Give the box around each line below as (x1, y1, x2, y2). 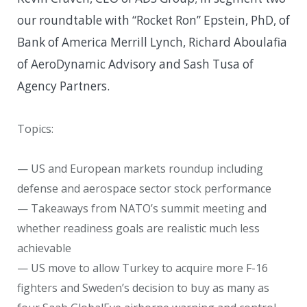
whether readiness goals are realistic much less (17, 221, 260, 236)
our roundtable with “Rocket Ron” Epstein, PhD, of (17, 12, 290, 28)
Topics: (17, 121, 53, 136)
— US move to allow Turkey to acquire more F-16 (17, 260, 268, 276)
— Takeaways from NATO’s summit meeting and (17, 201, 267, 217)
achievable (17, 241, 71, 256)
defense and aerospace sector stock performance (17, 181, 271, 197)
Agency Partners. (17, 77, 110, 94)
